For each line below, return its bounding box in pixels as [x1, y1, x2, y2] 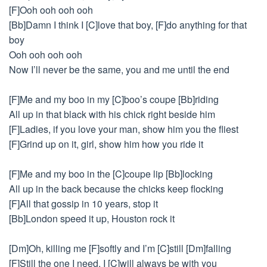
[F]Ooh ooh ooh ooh [9, 3, 93, 17]
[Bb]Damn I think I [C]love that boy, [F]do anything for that [9, 18, 247, 32]
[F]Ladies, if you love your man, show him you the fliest [9, 122, 238, 136]
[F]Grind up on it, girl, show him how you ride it [9, 137, 203, 151]
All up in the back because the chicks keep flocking [9, 182, 223, 195]
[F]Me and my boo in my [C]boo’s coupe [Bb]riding [9, 92, 219, 106]
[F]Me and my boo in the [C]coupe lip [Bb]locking [9, 167, 213, 181]
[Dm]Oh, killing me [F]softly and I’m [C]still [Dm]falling [9, 241, 231, 255]
